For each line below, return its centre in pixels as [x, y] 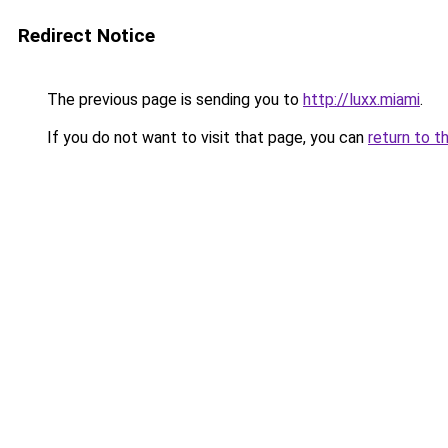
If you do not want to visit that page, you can [205, 137]
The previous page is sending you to [173, 99]
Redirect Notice [86, 35]
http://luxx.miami [361, 99]
